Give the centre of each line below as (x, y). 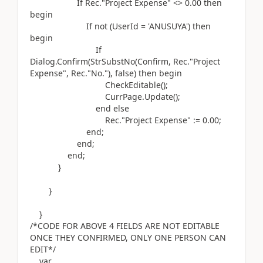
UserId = (130, 26)
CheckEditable (95, 85)
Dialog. (43, 61)
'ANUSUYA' (168, 26)
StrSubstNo (113, 61)
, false (122, 73)
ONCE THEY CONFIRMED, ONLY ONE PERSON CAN (128, 237)
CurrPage (86, 97)
